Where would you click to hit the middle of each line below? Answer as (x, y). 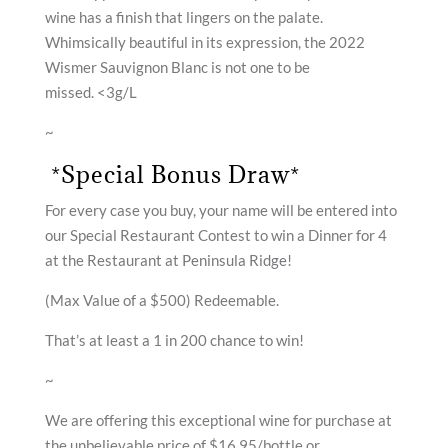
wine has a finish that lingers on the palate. (183, 17)
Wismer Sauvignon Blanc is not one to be (177, 67)
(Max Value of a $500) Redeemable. (161, 300)
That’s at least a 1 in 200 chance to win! (174, 340)
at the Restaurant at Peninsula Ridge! (168, 260)
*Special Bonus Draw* (172, 174)
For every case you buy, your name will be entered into (220, 210)
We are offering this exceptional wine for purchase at (218, 420)
